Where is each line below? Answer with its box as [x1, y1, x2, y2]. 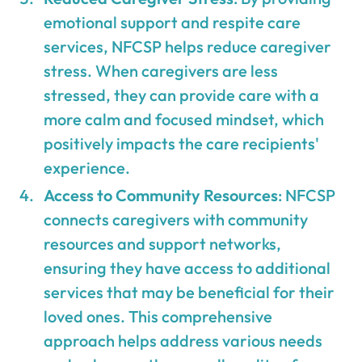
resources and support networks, [44, 233, 282, 254]
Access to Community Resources [44, 184, 279, 205]
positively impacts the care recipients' [44, 133, 320, 154]
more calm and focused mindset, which [44, 108, 325, 129]
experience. [44, 157, 131, 178]
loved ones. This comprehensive [44, 305, 273, 326]
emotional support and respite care [44, 11, 301, 32]
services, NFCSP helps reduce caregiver [44, 36, 332, 57]
